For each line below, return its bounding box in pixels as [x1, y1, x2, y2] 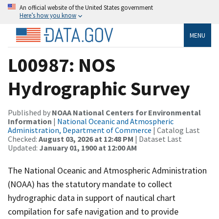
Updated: [8, 142, 39, 153]
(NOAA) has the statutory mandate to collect [8, 178, 172, 190]
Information [8, 116, 52, 126]
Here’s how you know [20, 11, 76, 19]
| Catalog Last [152, 125, 200, 135]
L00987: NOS [8, 52, 115, 77]
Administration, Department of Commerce [8, 125, 152, 135]
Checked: [8, 133, 39, 144]
